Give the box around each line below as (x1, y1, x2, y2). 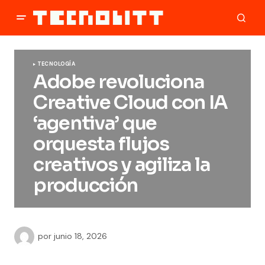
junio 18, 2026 (54, 230, 107, 241)
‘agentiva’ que (33, 111, 157, 135)
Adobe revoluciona (33, 70, 205, 93)
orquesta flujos (33, 132, 169, 156)
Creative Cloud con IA (33, 91, 228, 114)
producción (33, 173, 138, 197)
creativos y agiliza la (33, 153, 211, 176)
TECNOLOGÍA (37, 60, 75, 67)
